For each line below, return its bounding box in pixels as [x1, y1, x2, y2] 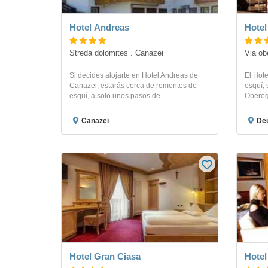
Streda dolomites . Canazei [69, 49, 163, 58]
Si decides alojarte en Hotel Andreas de [69, 71, 198, 80]
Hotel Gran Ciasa [69, 251, 141, 262]
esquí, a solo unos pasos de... [69, 92, 166, 100]
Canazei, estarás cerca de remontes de [69, 81, 197, 90]
